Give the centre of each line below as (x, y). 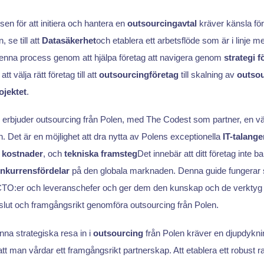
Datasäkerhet (69, 40)
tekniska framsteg (100, 154)
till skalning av (207, 74)
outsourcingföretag (138, 74)
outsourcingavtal (162, 23)
